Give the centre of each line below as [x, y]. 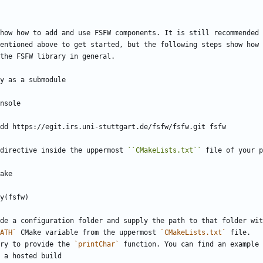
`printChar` [97, 245]
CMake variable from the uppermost [88, 233]
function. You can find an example [189, 245]
